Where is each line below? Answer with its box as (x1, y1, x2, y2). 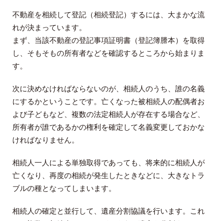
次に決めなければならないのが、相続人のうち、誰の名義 (12, 84, 205, 93)
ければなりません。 (12, 136, 79, 145)
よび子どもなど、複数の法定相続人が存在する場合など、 (12, 110, 205, 119)
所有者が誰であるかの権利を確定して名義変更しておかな (12, 123, 205, 132)
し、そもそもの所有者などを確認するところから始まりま (12, 49, 205, 58)
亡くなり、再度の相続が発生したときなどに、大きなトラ (12, 171, 205, 180)
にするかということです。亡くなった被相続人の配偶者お (12, 97, 205, 106)
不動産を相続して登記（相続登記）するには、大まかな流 (12, 10, 205, 19)
